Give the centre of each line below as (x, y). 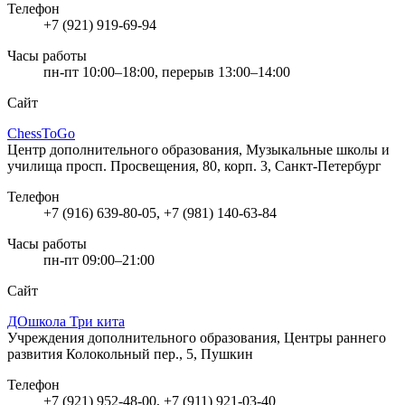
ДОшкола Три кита (66, 321)
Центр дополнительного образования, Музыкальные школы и (198, 149)
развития (37, 353)
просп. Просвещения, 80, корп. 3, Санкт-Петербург (224, 165)
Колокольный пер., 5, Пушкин (160, 353)
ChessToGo (41, 133)
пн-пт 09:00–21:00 (99, 259)
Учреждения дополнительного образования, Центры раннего (197, 337)
